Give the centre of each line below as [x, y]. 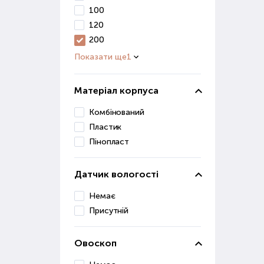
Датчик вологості [116, 174]
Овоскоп [95, 243]
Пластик [105, 127]
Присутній [109, 211]
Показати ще [100, 57]
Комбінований [117, 112]
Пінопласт [109, 142]
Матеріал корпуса [116, 90]
